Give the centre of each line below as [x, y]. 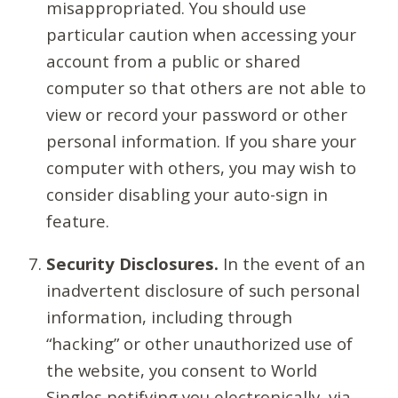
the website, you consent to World [182, 370]
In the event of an [292, 264]
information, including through [170, 317]
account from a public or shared [174, 60]
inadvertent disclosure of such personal [203, 291]
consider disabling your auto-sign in [187, 194]
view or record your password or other [197, 114]
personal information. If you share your [202, 140]
